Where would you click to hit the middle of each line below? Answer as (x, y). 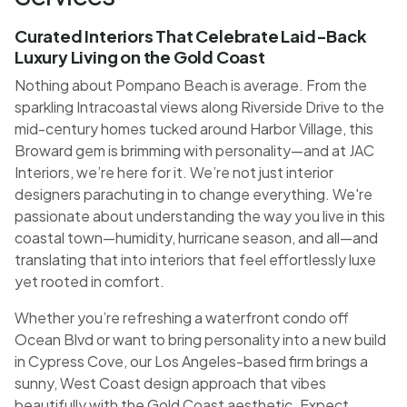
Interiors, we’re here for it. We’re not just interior (174, 173)
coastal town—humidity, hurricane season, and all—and (196, 238)
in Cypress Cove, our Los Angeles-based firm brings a (191, 362)
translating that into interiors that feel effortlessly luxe (195, 260)
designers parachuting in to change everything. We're (194, 194)
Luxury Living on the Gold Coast (140, 57)
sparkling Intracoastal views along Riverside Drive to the (199, 107)
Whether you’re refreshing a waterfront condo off (182, 318)
